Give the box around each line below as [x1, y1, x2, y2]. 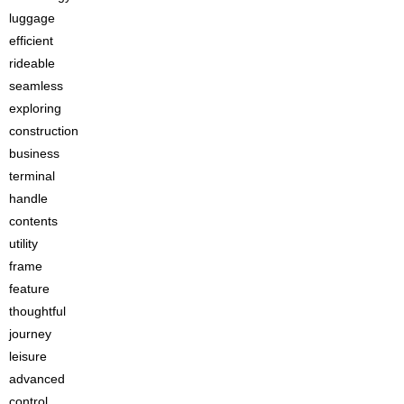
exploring [9, 101, 61, 116]
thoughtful [9, 304, 66, 319]
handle [9, 191, 48, 207]
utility [9, 236, 38, 252]
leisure [9, 349, 47, 364]
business [9, 146, 60, 161]
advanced [9, 372, 65, 387]
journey [9, 326, 51, 342]
